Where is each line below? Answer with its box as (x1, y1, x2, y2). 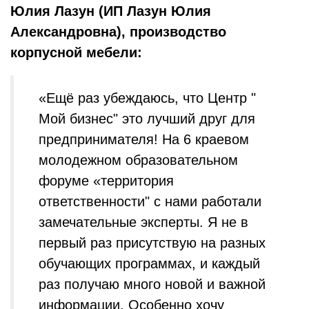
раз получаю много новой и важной (39, 277, 266, 292)
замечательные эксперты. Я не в (39, 215, 248, 230)
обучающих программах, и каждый (39, 256, 260, 271)
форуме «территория (39, 173, 174, 188)
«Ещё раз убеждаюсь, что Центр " (39, 90, 256, 106)
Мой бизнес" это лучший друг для (39, 111, 255, 126)
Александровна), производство (10, 24, 226, 39)
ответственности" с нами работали (39, 194, 261, 209)
